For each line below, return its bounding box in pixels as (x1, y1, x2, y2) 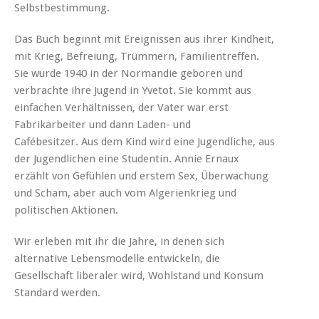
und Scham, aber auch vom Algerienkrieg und (14, 186, 236, 199)
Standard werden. (14, 286, 100, 299)
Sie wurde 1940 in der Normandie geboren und (14, 66, 243, 80)
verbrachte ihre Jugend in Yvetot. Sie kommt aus (14, 83, 251, 97)
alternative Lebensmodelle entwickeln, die (14, 251, 220, 265)
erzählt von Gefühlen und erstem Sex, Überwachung (14, 169, 268, 182)
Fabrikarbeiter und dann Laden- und (14, 117, 191, 131)
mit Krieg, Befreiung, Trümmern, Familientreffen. (14, 49, 259, 63)
